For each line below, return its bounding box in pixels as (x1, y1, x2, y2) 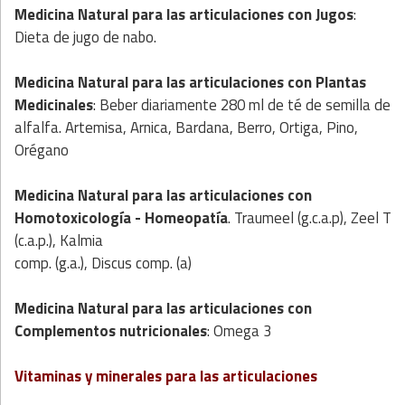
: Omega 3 (207, 319, 271, 344)
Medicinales (14, 93, 93, 118)
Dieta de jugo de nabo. (14, 25, 156, 50)
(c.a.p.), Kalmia (14, 229, 103, 253)
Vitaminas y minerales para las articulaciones (14, 364, 317, 389)
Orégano (14, 138, 69, 163)
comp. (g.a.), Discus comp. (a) (14, 251, 192, 276)
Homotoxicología (14, 206, 131, 231)
